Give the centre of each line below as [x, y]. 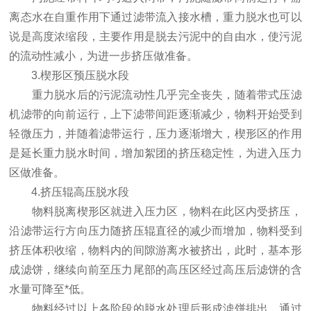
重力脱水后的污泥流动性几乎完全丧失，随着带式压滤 [155, 95]
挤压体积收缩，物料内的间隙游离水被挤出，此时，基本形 [155, 251]
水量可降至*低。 [50, 289]
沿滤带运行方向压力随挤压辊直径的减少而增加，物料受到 [155, 231]
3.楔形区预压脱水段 [69, 76]
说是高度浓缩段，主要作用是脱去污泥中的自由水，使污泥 [155, 37]
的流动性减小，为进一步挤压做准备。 [104, 56]
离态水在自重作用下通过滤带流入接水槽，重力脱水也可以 [155, 17]
